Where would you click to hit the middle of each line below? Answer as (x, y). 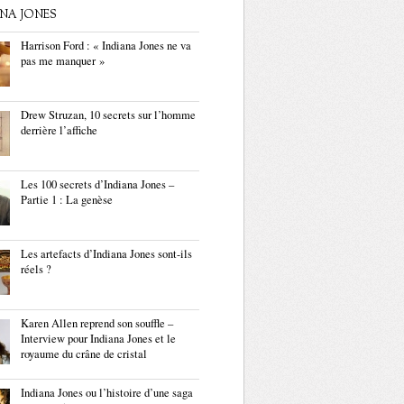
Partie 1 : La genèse (67, 200)
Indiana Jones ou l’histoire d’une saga (107, 393)
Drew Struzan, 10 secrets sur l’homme (108, 115)
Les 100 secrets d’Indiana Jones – (97, 184)
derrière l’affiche (59, 130)
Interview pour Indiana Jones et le (98, 339)
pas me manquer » (63, 61)
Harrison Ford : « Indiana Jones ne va (106, 46)
